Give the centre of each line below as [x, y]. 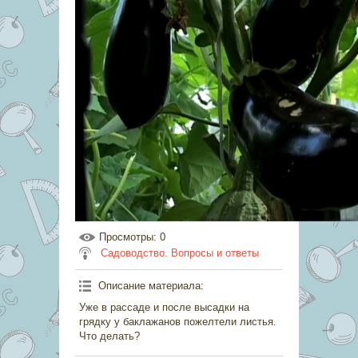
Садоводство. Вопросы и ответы [180, 253]
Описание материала [149, 286]
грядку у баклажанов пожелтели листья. [178, 322]
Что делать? [109, 336]
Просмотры [126, 237]
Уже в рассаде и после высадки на [164, 307]
